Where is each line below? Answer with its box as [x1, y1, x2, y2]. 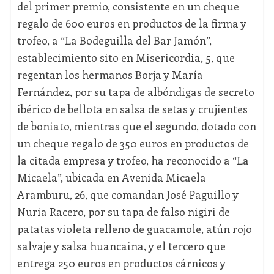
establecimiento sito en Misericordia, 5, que [17, 50, 235, 65]
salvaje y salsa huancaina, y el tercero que [17, 239, 226, 254]
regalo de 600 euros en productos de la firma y [17, 16, 246, 31]
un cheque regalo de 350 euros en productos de [17, 136, 249, 151]
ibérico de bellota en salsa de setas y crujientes [17, 102, 248, 117]
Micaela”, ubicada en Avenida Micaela [17, 170, 206, 185]
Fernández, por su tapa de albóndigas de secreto [17, 84, 254, 100]
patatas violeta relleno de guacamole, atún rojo [17, 221, 252, 237]
